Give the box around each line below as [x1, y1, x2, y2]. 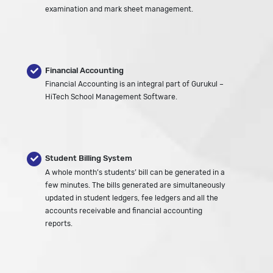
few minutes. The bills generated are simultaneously [45, 180, 225, 190]
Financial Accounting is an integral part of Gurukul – [45, 79, 224, 89]
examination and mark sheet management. [45, 4, 193, 14]
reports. [45, 218, 73, 228]
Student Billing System [45, 154, 132, 163]
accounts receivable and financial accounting [45, 205, 202, 215]
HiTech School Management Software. [45, 92, 177, 102]
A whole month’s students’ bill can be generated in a [45, 167, 225, 177]
